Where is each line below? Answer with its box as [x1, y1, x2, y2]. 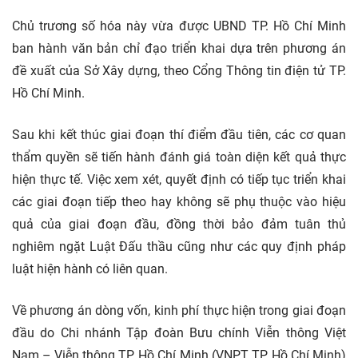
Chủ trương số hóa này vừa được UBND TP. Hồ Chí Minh [12, 18, 346, 34]
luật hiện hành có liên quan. [12, 261, 168, 277]
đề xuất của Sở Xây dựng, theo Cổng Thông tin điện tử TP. [12, 63, 346, 79]
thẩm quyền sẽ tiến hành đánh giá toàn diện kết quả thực [12, 149, 346, 165]
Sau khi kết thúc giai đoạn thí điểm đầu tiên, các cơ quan [12, 127, 346, 143]
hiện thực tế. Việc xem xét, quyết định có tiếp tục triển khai [12, 172, 346, 188]
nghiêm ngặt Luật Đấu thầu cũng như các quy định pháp [12, 239, 346, 255]
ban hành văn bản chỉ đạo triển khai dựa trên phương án [12, 41, 346, 57]
